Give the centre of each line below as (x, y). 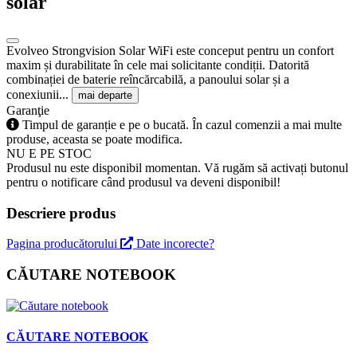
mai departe (105, 95)
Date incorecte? (175, 244)
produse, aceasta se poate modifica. (94, 139)
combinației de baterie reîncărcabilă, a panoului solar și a (148, 79)
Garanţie (28, 110)
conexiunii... (39, 94)
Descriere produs (61, 213)
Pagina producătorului (63, 244)
